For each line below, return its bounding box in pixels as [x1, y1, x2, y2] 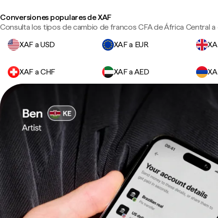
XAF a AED [113, 67, 149, 76]
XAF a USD [19, 40, 55, 49]
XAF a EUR [113, 40, 148, 49]
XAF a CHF [19, 67, 55, 76]
